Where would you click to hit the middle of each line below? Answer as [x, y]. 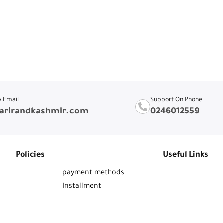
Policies [30, 155]
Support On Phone [176, 100]
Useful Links [185, 155]
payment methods [93, 173]
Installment [81, 187]
